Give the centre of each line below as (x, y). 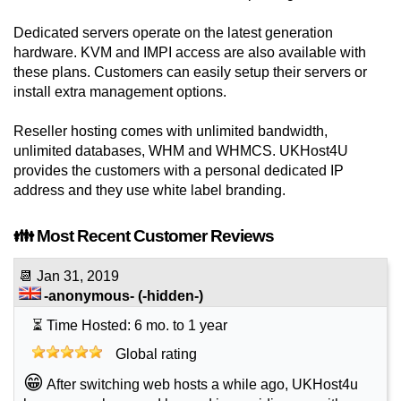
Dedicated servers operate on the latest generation (173, 33)
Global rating (156, 354)
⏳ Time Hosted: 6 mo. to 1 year (130, 326)
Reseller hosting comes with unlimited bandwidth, (171, 132)
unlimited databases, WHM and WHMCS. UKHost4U (181, 151)
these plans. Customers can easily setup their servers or (190, 73)
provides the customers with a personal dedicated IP (179, 171)
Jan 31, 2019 (78, 277)
